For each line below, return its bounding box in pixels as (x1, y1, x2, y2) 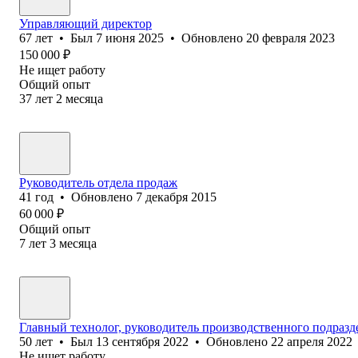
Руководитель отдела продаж (19, 175, 177, 189)
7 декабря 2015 (136, 189, 217, 204)
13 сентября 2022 (96, 334, 189, 348)
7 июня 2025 (96, 30, 164, 45)
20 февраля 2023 (246, 30, 335, 45)
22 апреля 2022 (271, 334, 352, 348)
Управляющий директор (19, 16, 152, 30)
